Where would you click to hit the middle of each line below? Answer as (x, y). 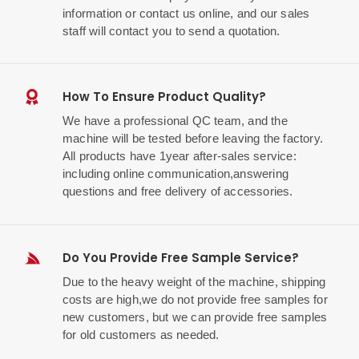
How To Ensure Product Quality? (164, 97)
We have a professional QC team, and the (175, 121)
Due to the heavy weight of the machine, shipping (194, 281)
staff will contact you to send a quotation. (171, 30)
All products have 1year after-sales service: (179, 156)
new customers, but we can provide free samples (195, 317)
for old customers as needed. (141, 334)
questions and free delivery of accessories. (178, 192)
